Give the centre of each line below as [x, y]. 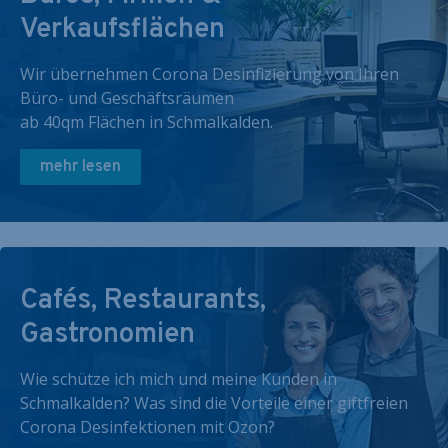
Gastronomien [107, 335]
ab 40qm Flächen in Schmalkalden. [146, 122]
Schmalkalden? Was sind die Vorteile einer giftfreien [214, 403]
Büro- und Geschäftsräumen [127, 98]
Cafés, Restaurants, [143, 301]
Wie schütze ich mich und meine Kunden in [178, 379]
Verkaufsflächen [122, 30]
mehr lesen [80, 167]
